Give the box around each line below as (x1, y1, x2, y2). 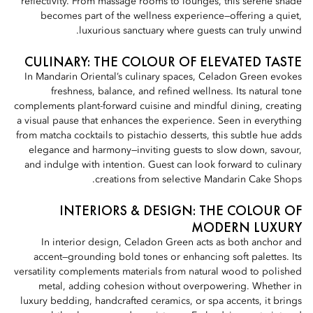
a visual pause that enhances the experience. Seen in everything (17, 116, 302, 126)
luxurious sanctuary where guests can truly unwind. (79, 26, 302, 36)
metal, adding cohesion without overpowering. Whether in (38, 282, 302, 291)
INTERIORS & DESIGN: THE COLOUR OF (59, 201, 302, 219)
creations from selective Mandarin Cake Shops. (95, 175, 302, 184)
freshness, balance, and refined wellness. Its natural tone (51, 87, 302, 96)
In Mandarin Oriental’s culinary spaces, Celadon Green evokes (24, 72, 302, 82)
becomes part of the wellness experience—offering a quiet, (41, 11, 302, 21)
